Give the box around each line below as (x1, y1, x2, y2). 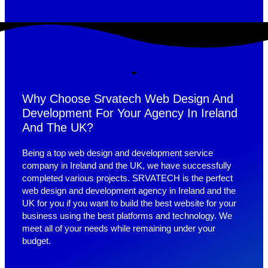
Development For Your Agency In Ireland (22, 106, 238, 120)
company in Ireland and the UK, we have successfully (22, 160, 232, 171)
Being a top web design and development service (22, 148, 214, 159)
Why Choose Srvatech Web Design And (22, 92, 234, 106)
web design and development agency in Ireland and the (22, 185, 236, 196)
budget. (22, 236, 51, 246)
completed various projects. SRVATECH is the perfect (22, 173, 233, 184)
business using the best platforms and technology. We (22, 211, 233, 221)
